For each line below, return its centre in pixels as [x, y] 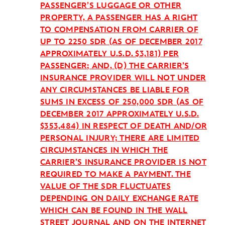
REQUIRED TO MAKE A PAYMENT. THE [116, 175]
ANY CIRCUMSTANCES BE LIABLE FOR [115, 90]
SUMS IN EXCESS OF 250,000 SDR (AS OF [122, 102]
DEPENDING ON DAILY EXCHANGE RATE [119, 199]
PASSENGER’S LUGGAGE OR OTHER [111, 6]
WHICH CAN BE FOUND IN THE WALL [114, 211]
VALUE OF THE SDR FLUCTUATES [105, 187]
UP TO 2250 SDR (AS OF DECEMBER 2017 [121, 42]
